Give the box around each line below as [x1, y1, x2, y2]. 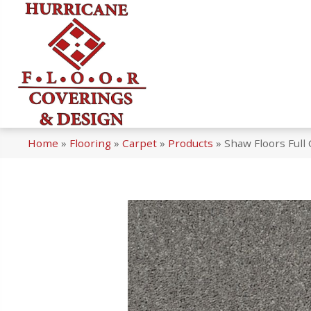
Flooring [69, 136, 111, 151]
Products [168, 136, 213, 151]
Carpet [122, 136, 157, 151]
